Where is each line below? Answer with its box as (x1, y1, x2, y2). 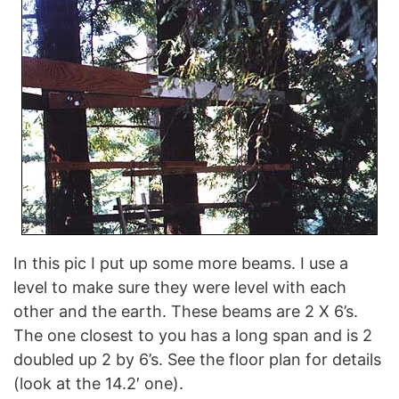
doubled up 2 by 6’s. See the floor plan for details (13, 350, 381, 369)
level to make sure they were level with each (13, 278, 346, 297)
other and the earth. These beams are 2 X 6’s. (13, 302, 358, 321)
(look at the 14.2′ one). (13, 374, 183, 393)
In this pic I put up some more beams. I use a (13, 254, 348, 273)
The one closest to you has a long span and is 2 (13, 326, 372, 345)
